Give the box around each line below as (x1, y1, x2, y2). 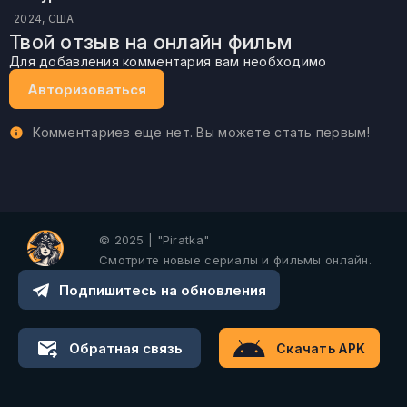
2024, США (14, 12, 74, 25)
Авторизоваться (27, 80, 146, 98)
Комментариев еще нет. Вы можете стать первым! (29, 124, 370, 140)
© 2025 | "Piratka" (99, 233, 210, 247)
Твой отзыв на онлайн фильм (9, 30, 293, 54)
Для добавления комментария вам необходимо (9, 54, 335, 69)
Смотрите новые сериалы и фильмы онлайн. (99, 253, 372, 267)
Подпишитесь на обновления (59, 281, 266, 299)
